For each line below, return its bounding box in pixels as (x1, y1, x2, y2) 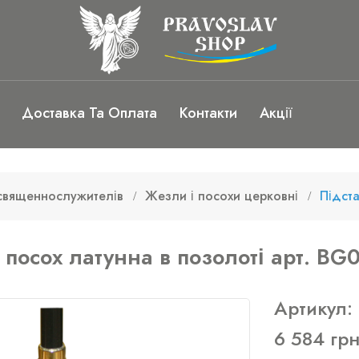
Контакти (179, 103, 237, 123)
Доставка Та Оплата (22, 103, 157, 123)
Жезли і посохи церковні (145, 187, 299, 205)
